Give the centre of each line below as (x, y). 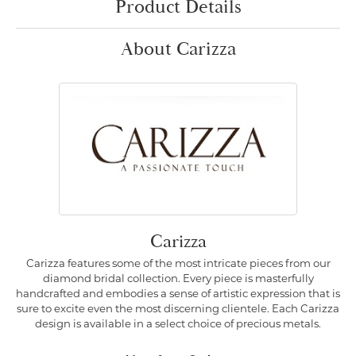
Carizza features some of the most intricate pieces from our (178, 264)
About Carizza (178, 49)
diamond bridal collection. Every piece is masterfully (178, 279)
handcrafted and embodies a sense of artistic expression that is (178, 294)
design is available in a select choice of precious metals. (178, 325)
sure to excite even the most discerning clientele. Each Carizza (178, 310)
